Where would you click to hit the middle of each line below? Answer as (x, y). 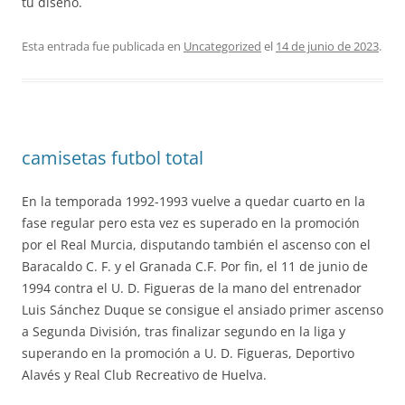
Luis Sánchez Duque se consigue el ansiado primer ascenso (202, 310)
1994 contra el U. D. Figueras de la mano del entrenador (192, 288)
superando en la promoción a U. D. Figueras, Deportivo (188, 353)
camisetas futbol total (113, 158)
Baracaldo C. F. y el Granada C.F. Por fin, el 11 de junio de (195, 266)
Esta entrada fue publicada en (103, 46)
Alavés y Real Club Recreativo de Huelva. (144, 375)
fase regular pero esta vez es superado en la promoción (191, 223)
